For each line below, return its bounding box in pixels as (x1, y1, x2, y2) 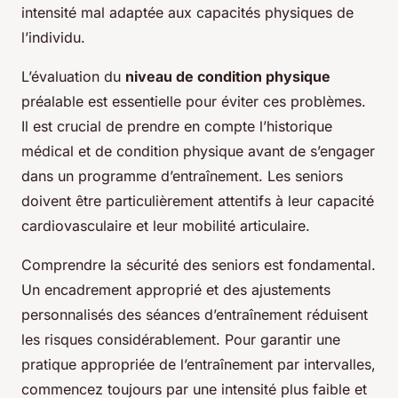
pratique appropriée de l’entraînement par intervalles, (21, 355, 376, 374)
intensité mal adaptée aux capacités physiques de (21, 4, 354, 22)
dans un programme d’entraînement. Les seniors (21, 167, 343, 186)
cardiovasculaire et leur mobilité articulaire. (21, 217, 310, 235)
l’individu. (21, 28, 85, 47)
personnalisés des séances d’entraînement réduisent (21, 306, 368, 324)
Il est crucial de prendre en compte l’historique (21, 117, 332, 136)
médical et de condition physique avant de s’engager (21, 142, 375, 161)
